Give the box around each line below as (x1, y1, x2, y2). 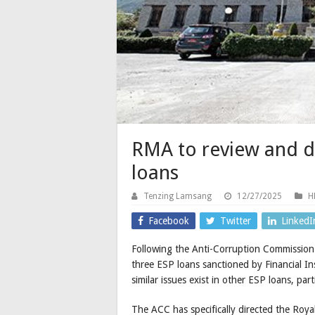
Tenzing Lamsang (143, 191, 212, 202)
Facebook (148, 215, 189, 227)
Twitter (220, 215, 251, 227)
